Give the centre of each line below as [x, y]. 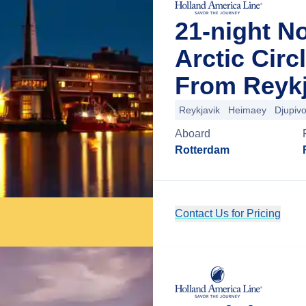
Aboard [193, 134]
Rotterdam [202, 150]
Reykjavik [199, 110]
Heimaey [247, 110]
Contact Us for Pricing [228, 213]
